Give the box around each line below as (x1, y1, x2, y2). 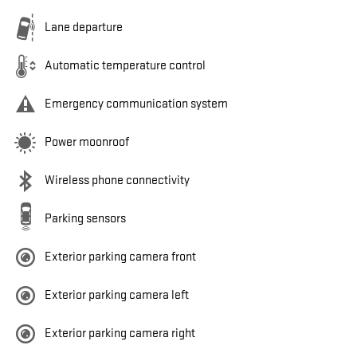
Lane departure (45, 20, 123, 36)
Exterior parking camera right (45, 326, 195, 342)
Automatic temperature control (45, 58, 206, 74)
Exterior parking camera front (45, 249, 196, 265)
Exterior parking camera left (45, 288, 189, 304)
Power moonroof (45, 135, 129, 151)
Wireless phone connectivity (45, 173, 190, 189)
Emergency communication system (45, 96, 228, 112)
